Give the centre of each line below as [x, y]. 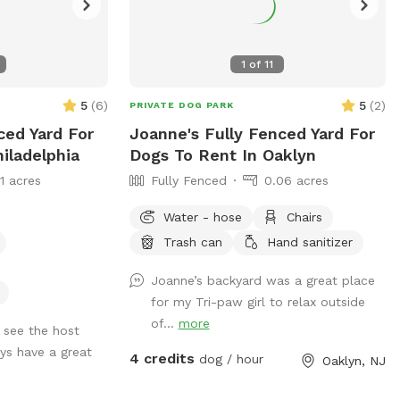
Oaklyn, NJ [354, 360]
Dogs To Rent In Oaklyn [222, 154]
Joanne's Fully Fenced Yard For [252, 133]
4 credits [162, 358]
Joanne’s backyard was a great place [262, 280]
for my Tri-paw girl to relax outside [258, 301]
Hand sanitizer [309, 242]
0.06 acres [296, 180]
